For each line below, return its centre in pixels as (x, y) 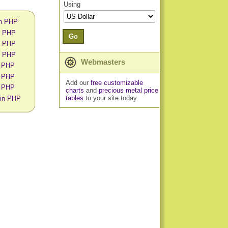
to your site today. (111, 98)
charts (75, 90)
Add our (78, 83)
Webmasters (102, 62)
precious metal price (128, 90)
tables (74, 98)
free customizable (117, 83)
